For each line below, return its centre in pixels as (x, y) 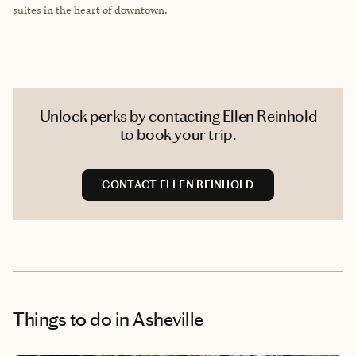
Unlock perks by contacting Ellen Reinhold (178, 116)
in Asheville (158, 319)
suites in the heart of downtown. (90, 9)
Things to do (62, 319)
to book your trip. (178, 134)
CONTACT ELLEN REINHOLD (178, 184)
